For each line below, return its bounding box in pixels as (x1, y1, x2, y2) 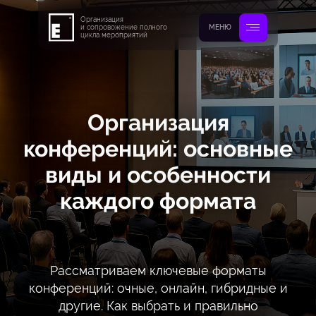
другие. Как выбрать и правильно (58, 298, 258, 313)
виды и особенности (45, 162, 271, 188)
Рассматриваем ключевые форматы (49, 263, 267, 278)
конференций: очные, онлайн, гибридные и (28, 281, 288, 296)
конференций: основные (23, 135, 293, 162)
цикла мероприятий (80, 31, 147, 39)
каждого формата (60, 188, 256, 214)
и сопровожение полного (80, 23, 167, 31)
